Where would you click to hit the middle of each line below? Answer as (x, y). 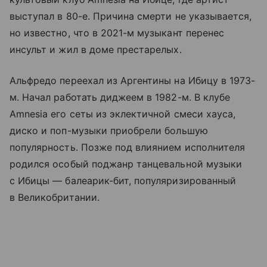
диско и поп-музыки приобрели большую (109, 130)
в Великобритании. (55, 197)
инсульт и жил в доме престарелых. (96, 49)
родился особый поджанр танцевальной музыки (126, 164)
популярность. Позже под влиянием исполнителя (128, 147)
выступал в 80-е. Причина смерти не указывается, (131, 16)
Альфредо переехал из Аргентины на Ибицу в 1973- (133, 80)
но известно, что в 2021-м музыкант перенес (117, 32)
